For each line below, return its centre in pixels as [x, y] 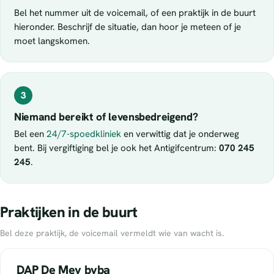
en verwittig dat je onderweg [180, 134]
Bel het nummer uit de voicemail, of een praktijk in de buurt [135, 13]
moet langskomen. [52, 41]
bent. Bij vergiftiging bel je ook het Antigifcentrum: [117, 148]
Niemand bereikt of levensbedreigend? [106, 117]
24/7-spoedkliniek [84, 134]
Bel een [30, 134]
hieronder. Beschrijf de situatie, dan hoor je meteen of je [128, 27]
